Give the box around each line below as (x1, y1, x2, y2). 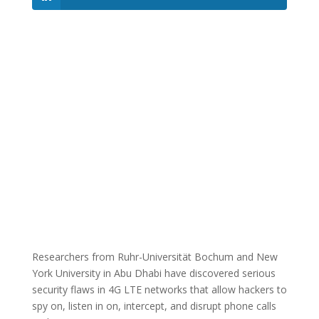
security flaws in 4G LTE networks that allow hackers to (31, 283, 287, 297)
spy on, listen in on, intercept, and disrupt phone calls (31, 299, 276, 313)
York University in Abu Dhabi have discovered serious (31, 266, 276, 281)
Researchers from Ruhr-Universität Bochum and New (31, 250, 278, 264)
